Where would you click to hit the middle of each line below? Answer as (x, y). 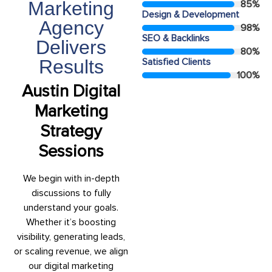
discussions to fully (71, 193)
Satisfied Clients (176, 62)
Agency (71, 28)
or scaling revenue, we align (71, 251)
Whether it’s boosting (71, 222)
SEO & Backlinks (176, 38)
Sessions (71, 151)
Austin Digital (71, 91)
